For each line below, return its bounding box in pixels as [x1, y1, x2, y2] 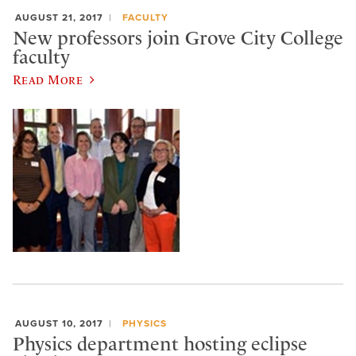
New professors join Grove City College [13, 26, 343, 49]
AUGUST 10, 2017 [15, 318, 103, 330]
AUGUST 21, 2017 [15, 12, 103, 24]
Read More [13, 72, 83, 87]
